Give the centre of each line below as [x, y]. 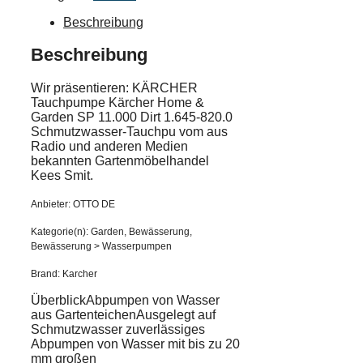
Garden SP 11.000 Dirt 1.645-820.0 [132, 117]
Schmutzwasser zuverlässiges [118, 329]
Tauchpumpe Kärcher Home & [117, 102]
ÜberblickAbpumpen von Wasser [125, 300]
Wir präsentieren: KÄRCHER [114, 88]
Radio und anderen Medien [109, 146]
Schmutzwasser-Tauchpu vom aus [129, 131]
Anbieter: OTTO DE [73, 204]
